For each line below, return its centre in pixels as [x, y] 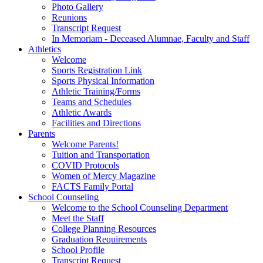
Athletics [45, 49]
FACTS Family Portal [92, 186]
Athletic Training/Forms [96, 91]
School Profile [78, 249]
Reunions [69, 17]
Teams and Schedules [92, 102]
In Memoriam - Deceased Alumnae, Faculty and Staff [151, 38]
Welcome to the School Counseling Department [140, 207]
